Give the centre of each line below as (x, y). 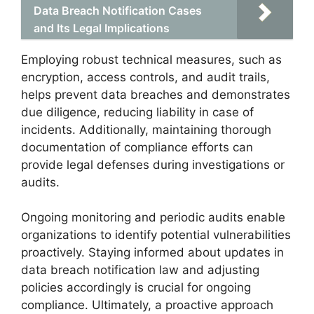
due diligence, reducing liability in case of (137, 112)
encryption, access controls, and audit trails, (145, 77)
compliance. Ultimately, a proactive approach (147, 305)
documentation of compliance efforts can (137, 147)
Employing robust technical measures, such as (151, 59)
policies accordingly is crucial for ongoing (136, 287)
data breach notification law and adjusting (140, 270)
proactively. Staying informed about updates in (152, 252)
